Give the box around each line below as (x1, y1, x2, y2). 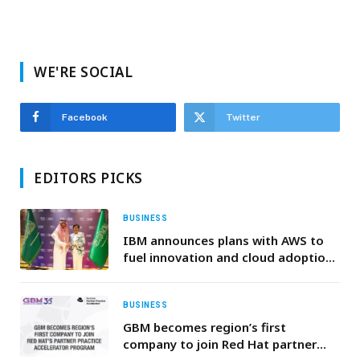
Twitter (226, 111, 260, 123)
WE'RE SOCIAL (34, 62, 133, 81)
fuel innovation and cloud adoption (123, 248, 333, 265)
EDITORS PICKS (34, 168, 143, 187)
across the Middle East (123, 265, 258, 282)
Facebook (62, 111, 108, 123)
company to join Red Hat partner (123, 335, 317, 352)
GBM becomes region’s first (123, 318, 286, 335)
